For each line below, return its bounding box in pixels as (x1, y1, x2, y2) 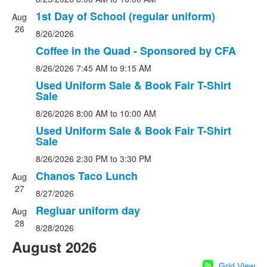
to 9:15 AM (110, 62, 151, 74)
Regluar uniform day (36, 203, 140, 218)
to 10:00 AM (110, 107, 156, 119)
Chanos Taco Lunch (36, 168, 138, 184)
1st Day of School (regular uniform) (36, 8, 215, 24)
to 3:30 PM (110, 153, 151, 164)
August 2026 (12, 237, 97, 257)
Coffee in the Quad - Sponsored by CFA (36, 43, 236, 58)
